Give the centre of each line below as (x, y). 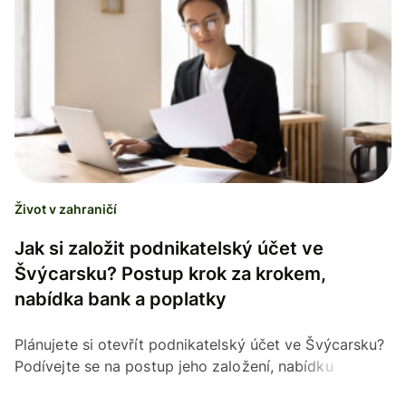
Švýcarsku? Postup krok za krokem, (170, 273)
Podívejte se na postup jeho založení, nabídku (174, 366)
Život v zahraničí (66, 208)
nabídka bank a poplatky (121, 299)
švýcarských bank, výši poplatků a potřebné (168, 387)
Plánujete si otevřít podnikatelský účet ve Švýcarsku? (200, 344)
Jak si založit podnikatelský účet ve (169, 248)
